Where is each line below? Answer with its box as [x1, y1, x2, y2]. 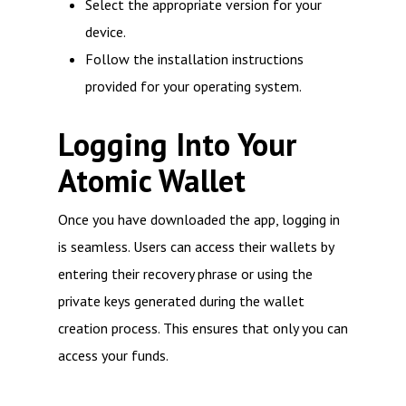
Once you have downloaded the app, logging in [58, 210, 340, 228]
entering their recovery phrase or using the [58, 265, 313, 283]
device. [85, 23, 126, 41]
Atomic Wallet [58, 160, 246, 201]
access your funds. [58, 346, 169, 364]
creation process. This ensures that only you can [58, 319, 348, 337]
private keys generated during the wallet [58, 292, 304, 310]
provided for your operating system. [85, 77, 302, 95]
